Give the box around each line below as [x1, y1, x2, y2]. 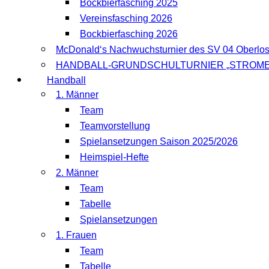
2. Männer [56, 167, 98, 178]
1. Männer [56, 89, 98, 100]
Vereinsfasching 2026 [80, 13, 172, 23]
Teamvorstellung [80, 120, 150, 131]
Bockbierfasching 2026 [80, 28, 178, 39]
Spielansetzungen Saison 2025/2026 [80, 136, 238, 147]
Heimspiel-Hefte [80, 151, 149, 162]
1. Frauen [56, 229, 97, 240]
